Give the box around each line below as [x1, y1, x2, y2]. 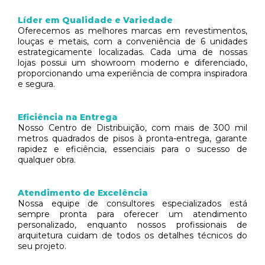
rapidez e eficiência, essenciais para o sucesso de [18, 144, 247, 154]
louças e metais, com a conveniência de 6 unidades [18, 36, 247, 47]
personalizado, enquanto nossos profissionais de [18, 219, 247, 230]
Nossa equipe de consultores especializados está [18, 198, 247, 209]
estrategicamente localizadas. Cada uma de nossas [18, 47, 247, 57]
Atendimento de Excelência [18, 188, 148, 198]
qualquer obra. [18, 154, 76, 165]
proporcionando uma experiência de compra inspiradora [18, 68, 247, 79]
